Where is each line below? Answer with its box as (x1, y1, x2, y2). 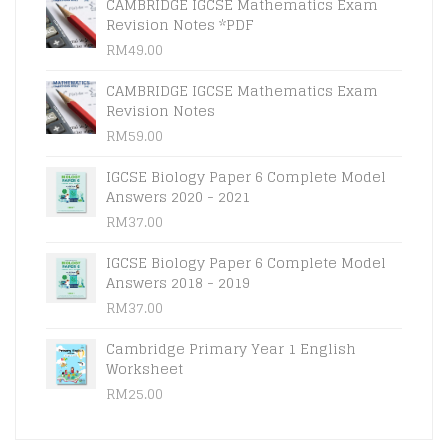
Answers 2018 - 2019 (106, 269, 250, 295)
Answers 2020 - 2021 (106, 183, 250, 209)
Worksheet (106, 355, 183, 381)
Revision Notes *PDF (106, 11, 254, 37)
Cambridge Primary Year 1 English (106, 335, 356, 361)
